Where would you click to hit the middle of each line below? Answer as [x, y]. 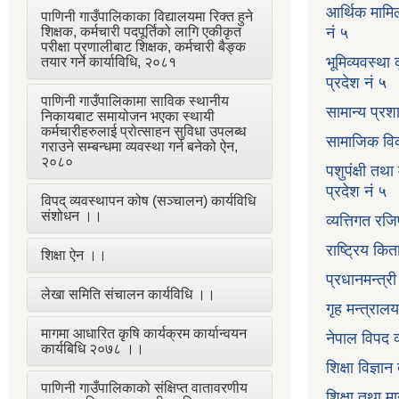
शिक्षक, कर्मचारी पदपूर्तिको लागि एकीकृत [141, 31]
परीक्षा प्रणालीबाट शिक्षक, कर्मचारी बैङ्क [143, 46]
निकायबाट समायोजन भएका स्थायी [128, 116]
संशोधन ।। [72, 216]
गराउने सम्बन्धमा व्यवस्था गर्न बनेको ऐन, [139, 146]
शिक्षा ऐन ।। [74, 255]
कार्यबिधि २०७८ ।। [93, 348]
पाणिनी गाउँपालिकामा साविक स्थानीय [135, 101]
